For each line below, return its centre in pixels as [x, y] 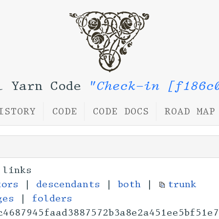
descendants [68, 185]
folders [52, 199]
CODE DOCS [121, 111]
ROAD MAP [190, 111]
